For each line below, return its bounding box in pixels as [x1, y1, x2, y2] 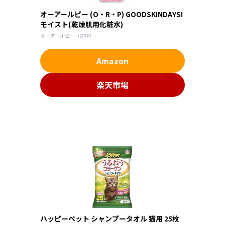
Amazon [96, 54, 129, 67]
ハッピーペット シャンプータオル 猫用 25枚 [40, 213, 179, 223]
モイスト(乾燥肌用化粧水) [40, 19, 123, 29]
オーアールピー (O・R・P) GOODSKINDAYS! [40, 9, 183, 19]
